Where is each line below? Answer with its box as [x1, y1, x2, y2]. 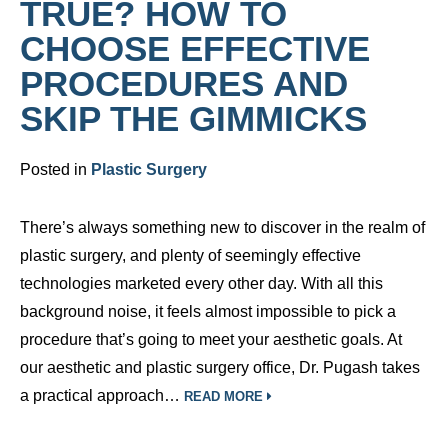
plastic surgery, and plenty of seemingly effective [20, 247, 361, 264]
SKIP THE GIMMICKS [20, 99, 367, 138]
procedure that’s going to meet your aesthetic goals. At [20, 331, 402, 348]
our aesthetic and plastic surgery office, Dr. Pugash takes [20, 359, 420, 376]
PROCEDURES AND [20, 64, 348, 103]
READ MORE [184, 389, 267, 404]
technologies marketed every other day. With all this [20, 275, 383, 292]
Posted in [20, 161, 91, 178]
